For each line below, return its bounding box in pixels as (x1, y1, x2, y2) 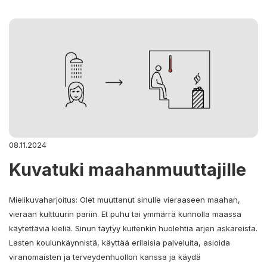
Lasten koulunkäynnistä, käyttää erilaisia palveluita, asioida (9, 237, 230, 247)
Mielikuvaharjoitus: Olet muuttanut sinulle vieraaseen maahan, (9, 194, 240, 204)
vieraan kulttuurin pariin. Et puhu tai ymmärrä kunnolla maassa (9, 209, 241, 219)
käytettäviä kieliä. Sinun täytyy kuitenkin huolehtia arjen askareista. (9, 223, 257, 233)
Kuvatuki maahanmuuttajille (9, 159, 246, 180)
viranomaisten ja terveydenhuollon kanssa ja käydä (9, 252, 201, 262)
